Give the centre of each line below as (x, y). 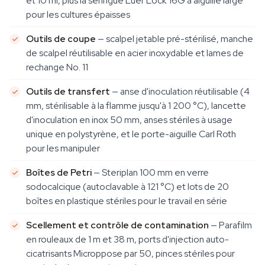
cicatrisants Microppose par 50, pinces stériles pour (130, 253)
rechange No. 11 (57, 67)
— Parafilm (230, 225)
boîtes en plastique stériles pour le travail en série (127, 201)
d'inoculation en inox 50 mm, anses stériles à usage (129, 120)
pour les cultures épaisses (78, 14)
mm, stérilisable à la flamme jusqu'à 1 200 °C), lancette (136, 106)
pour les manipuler (63, 148)
